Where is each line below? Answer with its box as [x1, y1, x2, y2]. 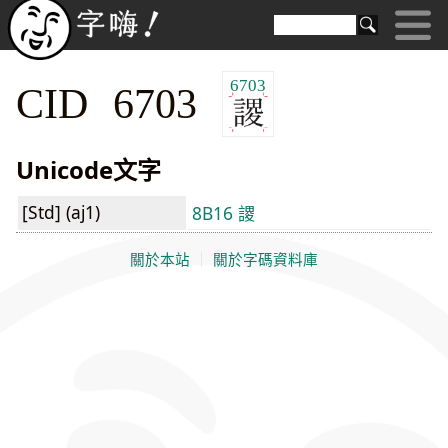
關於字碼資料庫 [213, 251, 318, 268]
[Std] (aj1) [22, 200, 100, 225]
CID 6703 [16, 81, 222, 124]
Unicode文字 [16, 153, 161, 187]
